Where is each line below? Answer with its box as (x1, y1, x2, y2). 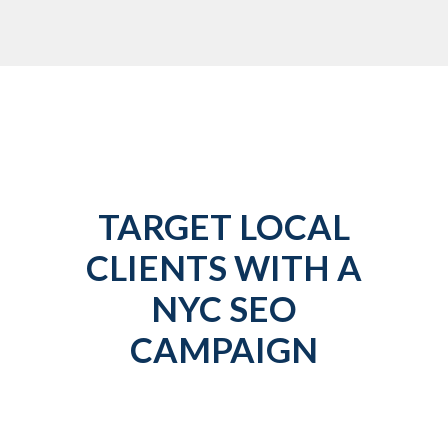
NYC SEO (151, 287, 297, 329)
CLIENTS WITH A (86, 246, 362, 288)
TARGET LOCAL (98, 205, 350, 247)
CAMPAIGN (130, 328, 318, 370)
